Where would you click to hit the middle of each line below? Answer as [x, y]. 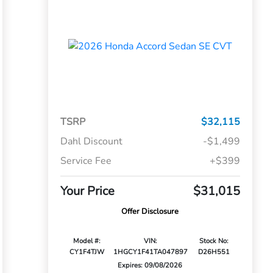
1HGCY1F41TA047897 [151, 252]
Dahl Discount [91, 142]
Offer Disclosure [150, 212]
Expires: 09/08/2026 [150, 266]
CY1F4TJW [87, 252]
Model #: [87, 241]
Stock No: [214, 241]
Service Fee [86, 161]
